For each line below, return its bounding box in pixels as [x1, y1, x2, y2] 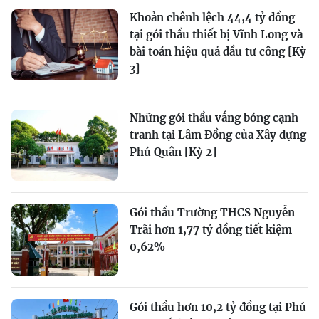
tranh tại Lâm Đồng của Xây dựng [130, 128, 306, 142]
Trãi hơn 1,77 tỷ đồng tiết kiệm [130, 223, 292, 236]
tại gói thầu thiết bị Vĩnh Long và [130, 28, 303, 41]
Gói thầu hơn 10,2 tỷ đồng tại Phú [130, 300, 306, 314]
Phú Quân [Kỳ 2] [130, 145, 216, 159]
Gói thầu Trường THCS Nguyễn [130, 206, 295, 219]
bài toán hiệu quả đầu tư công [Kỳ [130, 45, 306, 58]
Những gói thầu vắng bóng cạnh [130, 111, 298, 125]
